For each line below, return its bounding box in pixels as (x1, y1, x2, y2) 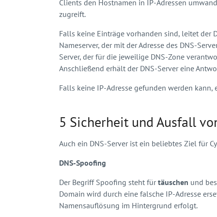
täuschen (158, 177, 188, 187)
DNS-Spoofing (59, 157, 106, 168)
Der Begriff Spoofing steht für (59, 177, 158, 187)
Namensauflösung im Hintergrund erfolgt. (59, 200, 198, 210)
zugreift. (59, 9, 86, 19)
